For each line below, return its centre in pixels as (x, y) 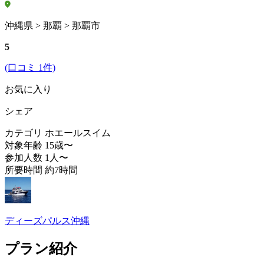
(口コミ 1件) (30, 68)
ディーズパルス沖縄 (47, 221)
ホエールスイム (78, 133)
